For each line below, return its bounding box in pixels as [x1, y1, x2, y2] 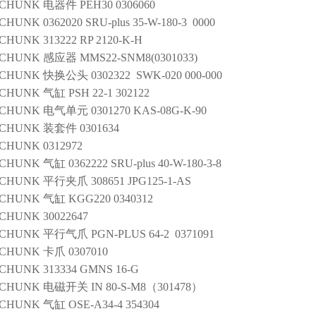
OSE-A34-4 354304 [68, 298, 159, 310]
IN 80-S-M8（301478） [91, 281, 202, 293]
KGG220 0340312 [68, 193, 153, 205]
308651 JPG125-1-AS [91, 175, 191, 187]
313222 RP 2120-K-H [43, 34, 142, 46]
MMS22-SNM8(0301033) [80, 51, 197, 63]
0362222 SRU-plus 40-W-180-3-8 [68, 157, 221, 169]
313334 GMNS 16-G [43, 263, 139, 275]
